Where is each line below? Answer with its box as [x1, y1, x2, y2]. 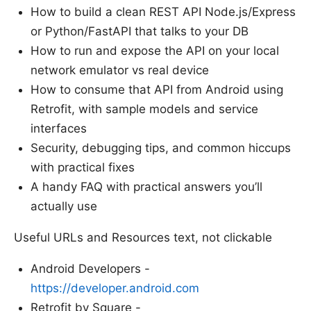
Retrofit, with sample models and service [31, 101, 258, 116]
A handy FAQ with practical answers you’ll [31, 179, 262, 194]
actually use [31, 199, 97, 213]
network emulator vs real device [31, 62, 209, 77]
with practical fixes [31, 160, 135, 174]
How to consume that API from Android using [31, 82, 283, 96]
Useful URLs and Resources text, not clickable [14, 230, 272, 244]
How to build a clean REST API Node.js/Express [31, 4, 296, 19]
